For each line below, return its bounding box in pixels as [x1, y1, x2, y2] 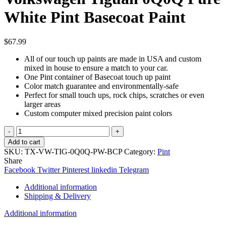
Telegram [119, 165, 149, 175]
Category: [124, 147, 157, 156]
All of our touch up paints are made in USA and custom [24, 54, 201, 64]
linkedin [91, 165, 117, 175]
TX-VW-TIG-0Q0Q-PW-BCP [25, 147, 122, 156]
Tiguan [16, 171, 38, 180]
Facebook [4, 165, 35, 175]
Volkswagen [16, 162, 55, 171]
